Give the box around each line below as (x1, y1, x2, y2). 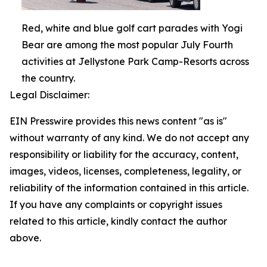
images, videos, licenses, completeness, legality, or (10, 165, 241, 178)
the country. (21, 72, 75, 85)
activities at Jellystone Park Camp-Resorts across (21, 55, 249, 68)
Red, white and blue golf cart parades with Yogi (21, 22, 243, 35)
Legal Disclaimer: (10, 89, 89, 101)
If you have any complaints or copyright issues (10, 198, 222, 211)
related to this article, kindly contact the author (10, 215, 227, 228)
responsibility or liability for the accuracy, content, (10, 148, 238, 161)
